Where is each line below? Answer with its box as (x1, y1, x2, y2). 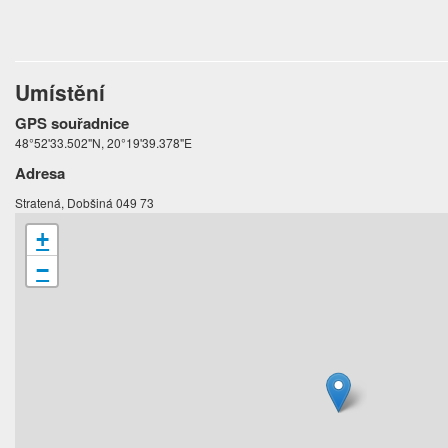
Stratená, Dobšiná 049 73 (15, 194, 155, 212)
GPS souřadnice (15, 112, 130, 135)
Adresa (15, 162, 66, 185)
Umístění (15, 77, 106, 108)
